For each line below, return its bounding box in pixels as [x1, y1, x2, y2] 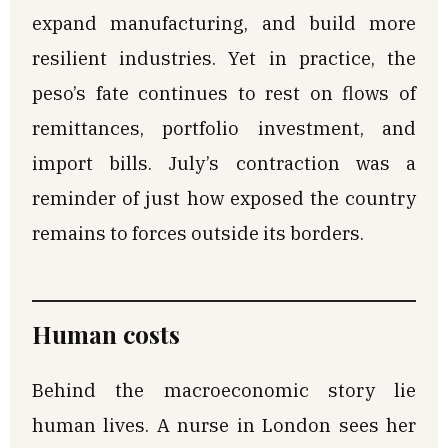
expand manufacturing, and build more [32, 11, 416, 36]
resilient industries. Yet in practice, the [32, 46, 416, 71]
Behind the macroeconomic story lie [32, 378, 416, 403]
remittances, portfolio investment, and [32, 116, 416, 141]
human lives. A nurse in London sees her [32, 413, 416, 438]
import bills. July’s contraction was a [32, 151, 416, 176]
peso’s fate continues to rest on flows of [32, 81, 416, 106]
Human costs [32, 317, 180, 350]
